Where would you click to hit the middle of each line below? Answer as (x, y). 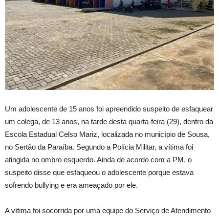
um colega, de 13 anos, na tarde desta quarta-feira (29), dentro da (109, 121)
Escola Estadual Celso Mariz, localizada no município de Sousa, (107, 134)
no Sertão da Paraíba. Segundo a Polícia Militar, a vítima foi (99, 147)
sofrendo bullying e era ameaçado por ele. (71, 185)
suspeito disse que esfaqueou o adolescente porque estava (99, 172)
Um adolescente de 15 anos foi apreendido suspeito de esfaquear (109, 109)
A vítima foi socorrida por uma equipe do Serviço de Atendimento (108, 210)
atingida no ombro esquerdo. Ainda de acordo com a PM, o (98, 160)
